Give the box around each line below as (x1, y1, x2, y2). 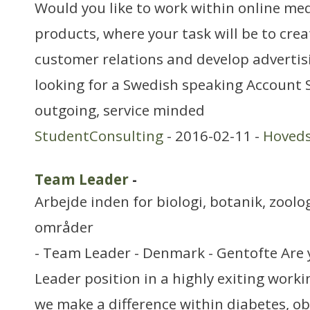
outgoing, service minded (35, 100, 205, 120)
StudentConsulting (35, 126, 163, 145)
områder (35, 217, 93, 237)
